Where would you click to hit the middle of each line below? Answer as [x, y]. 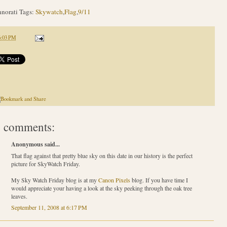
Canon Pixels [114, 180]
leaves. [19, 196]
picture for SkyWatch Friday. [45, 164]
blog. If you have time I [159, 180]
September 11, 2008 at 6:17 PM [49, 207]
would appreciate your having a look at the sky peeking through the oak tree [101, 188]
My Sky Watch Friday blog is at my [54, 180]
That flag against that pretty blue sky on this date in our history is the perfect [102, 156]
